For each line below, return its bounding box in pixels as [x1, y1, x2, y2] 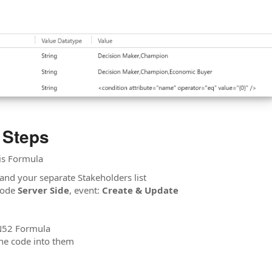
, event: [69, 184, 102, 197]
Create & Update [102, 184, 178, 197]
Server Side [18, 184, 69, 197]
